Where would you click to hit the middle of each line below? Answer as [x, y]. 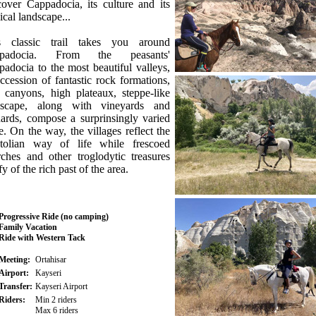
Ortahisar [51, 260]
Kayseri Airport [61, 286]
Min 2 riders [56, 300]
